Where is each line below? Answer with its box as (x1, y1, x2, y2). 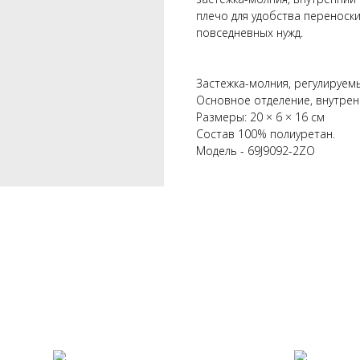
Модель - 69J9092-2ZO (196, 142, 315, 158)
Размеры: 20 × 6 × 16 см (196, 108, 325, 125)
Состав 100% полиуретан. (196, 125, 335, 141)
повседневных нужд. (196, 24, 303, 40)
